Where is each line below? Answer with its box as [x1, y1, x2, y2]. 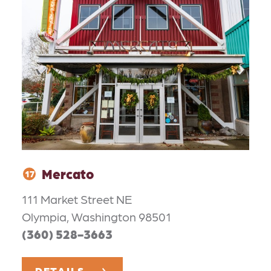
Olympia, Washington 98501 [22, 209, 171, 224]
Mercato [42, 165, 94, 182]
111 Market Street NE [22, 191, 132, 206]
